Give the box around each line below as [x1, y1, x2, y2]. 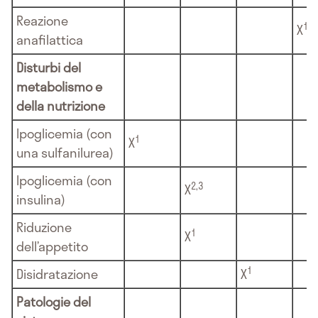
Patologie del [16, 292, 91, 312]
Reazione [16, 11, 68, 31]
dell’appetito [16, 236, 88, 257]
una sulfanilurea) [16, 143, 114, 163]
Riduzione [16, 217, 72, 238]
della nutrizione [16, 96, 105, 116]
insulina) [16, 190, 65, 210]
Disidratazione [16, 264, 98, 285]
